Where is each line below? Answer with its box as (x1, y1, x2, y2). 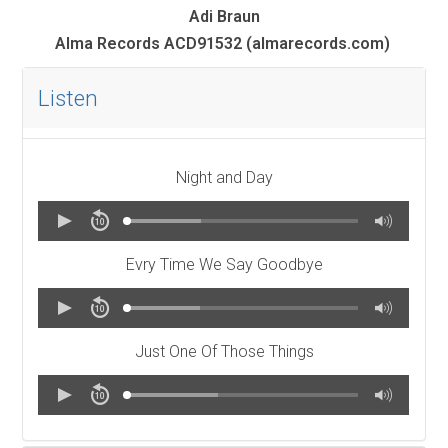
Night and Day (175, 168, 273, 188)
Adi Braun (188, 7, 260, 27)
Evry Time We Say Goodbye (125, 255, 323, 275)
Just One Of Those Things (134, 342, 314, 362)
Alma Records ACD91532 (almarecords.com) (54, 34, 394, 54)
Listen (38, 85, 99, 112)
